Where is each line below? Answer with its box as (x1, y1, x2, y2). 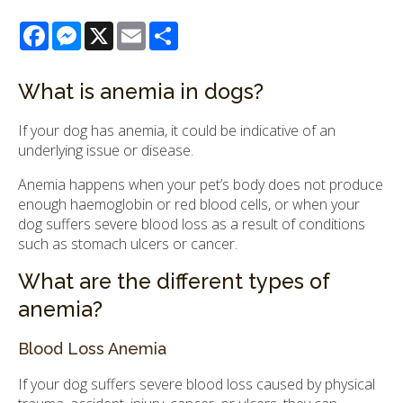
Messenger (81, 19, 159, 40)
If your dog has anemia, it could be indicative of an (18, 121, 336, 141)
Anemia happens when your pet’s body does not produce (18, 175, 383, 195)
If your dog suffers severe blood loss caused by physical (18, 374, 375, 395)
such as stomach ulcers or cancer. (18, 234, 237, 255)
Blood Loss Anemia (18, 339, 166, 359)
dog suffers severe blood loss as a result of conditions (18, 214, 365, 235)
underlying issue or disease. (18, 140, 193, 161)
